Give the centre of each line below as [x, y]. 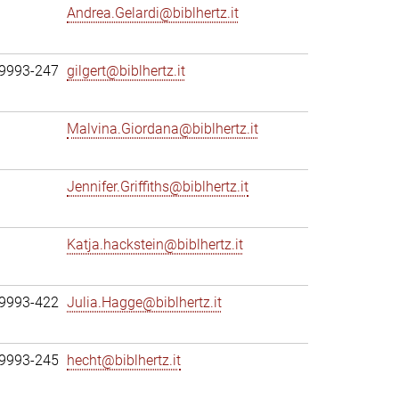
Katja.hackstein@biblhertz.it [155, 244]
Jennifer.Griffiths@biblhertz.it [158, 187]
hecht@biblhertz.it [124, 360]
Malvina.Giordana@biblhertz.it [163, 129]
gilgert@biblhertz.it [126, 71]
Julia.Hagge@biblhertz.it [144, 302]
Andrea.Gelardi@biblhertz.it [153, 13]
